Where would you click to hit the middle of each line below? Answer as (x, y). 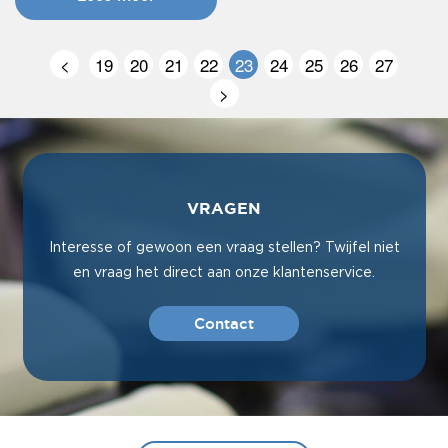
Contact (224, 323)
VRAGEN (224, 209)
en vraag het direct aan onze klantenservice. (224, 272)
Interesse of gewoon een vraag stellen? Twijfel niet (224, 247)
